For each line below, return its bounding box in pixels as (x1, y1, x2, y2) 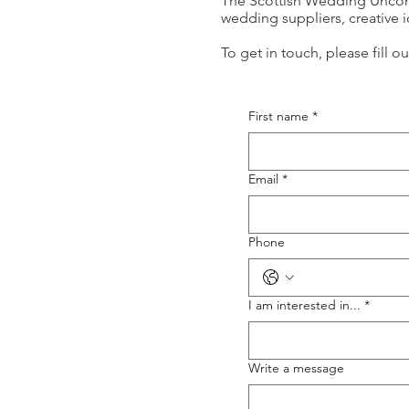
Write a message (248, 359, 344, 376)
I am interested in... (248, 296, 361, 313)
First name (248, 107, 309, 124)
